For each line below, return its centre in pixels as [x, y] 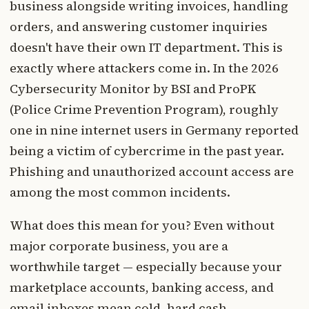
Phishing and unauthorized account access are [152, 172]
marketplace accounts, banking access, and [142, 288]
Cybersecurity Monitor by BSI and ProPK [133, 89]
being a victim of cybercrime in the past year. [147, 151]
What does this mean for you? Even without [142, 226]
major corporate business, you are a [119, 246]
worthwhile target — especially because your [146, 267]
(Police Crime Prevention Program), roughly [144, 110]
